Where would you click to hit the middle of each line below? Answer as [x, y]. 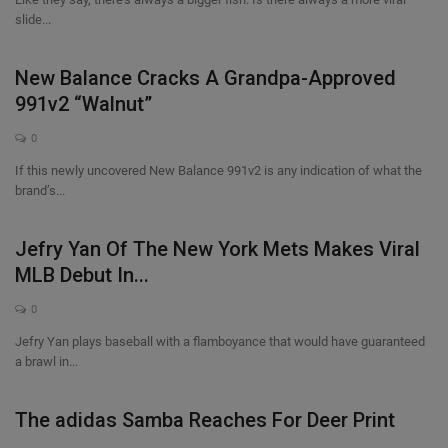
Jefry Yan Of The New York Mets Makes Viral [217, 249]
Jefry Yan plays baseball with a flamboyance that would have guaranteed [220, 341]
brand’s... [40, 190]
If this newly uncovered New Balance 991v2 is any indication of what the [218, 170]
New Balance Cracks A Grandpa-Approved [205, 78]
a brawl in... [46, 361]
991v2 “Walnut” [83, 104]
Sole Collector [63, 46]
